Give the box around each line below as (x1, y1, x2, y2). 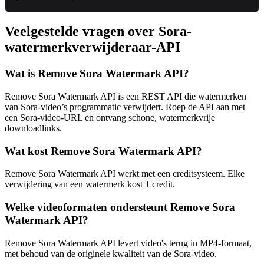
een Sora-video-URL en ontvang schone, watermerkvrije (5, 113, 215, 123)
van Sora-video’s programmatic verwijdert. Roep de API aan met (5, 102, 245, 113)
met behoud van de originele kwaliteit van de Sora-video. (5, 248, 217, 259)
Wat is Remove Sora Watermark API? (5, 67, 189, 80)
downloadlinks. (5, 123, 62, 134)
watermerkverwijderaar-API (5, 39, 180, 55)
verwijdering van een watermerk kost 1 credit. (5, 179, 175, 190)
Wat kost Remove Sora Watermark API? (5, 144, 202, 157)
